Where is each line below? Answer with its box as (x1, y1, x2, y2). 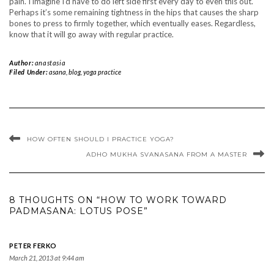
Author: (9, 59, 35, 67)
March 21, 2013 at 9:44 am (9, 254, 84, 262)
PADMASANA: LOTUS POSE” (9, 206, 148, 217)
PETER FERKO (9, 242, 57, 250)
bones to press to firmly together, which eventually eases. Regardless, (9, 18, 256, 29)
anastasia (34, 59, 66, 67)
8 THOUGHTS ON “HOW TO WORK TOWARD (9, 194, 227, 206)
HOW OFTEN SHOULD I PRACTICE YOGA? (27, 135, 174, 144)
